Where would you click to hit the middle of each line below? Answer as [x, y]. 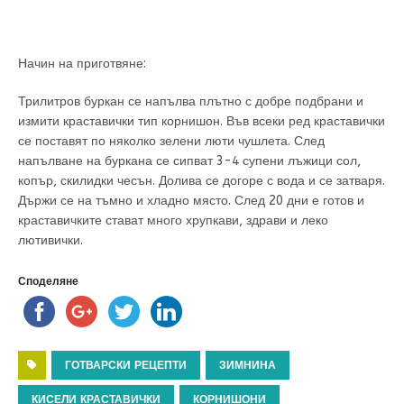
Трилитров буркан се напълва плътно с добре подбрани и [191, 101]
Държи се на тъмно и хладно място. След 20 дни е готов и [191, 201]
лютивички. [50, 240]
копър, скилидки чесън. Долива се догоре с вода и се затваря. [202, 181]
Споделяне [48, 281]
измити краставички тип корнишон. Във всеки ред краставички [202, 121]
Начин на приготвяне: [82, 64]
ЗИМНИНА [248, 365]
